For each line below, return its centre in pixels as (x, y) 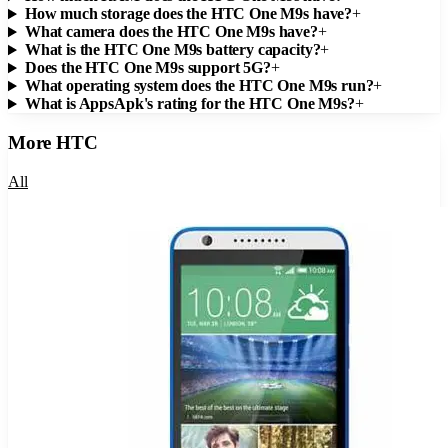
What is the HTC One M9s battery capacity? (172, 50)
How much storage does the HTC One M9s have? (188, 14)
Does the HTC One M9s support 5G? (147, 68)
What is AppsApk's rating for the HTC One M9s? (189, 104)
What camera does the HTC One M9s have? (171, 32)
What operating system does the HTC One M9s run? (199, 86)
